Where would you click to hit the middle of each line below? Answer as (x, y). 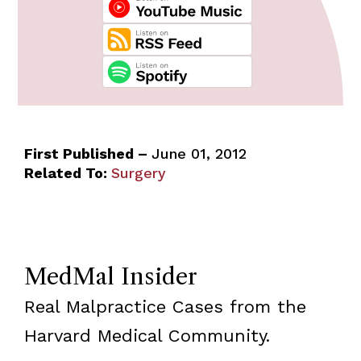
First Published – (87, 153)
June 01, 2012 (199, 153)
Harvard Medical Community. (147, 335)
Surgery (138, 172)
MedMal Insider (110, 276)
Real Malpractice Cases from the (165, 306)
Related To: (65, 172)
